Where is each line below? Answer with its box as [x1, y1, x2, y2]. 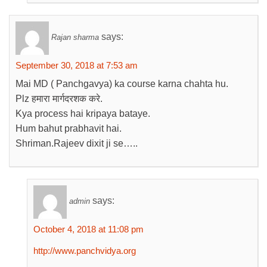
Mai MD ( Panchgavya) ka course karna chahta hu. [15, 79, 228, 89]
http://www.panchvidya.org [33, 246, 136, 256]
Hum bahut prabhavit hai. [15, 123, 122, 133]
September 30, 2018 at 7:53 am [15, 60, 138, 70]
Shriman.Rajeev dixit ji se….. [15, 138, 138, 148]
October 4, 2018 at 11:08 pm [33, 224, 144, 234]
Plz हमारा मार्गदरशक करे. [15, 94, 103, 104]
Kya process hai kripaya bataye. [15, 108, 150, 119]
